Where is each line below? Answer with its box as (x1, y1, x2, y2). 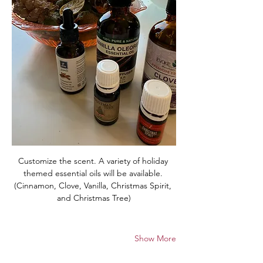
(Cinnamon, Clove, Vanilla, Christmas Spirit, (14, 180, 174, 191)
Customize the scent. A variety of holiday (18, 155, 170, 166)
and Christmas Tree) (57, 192, 131, 203)
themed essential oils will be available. (23, 167, 165, 178)
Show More (134, 232, 176, 244)
